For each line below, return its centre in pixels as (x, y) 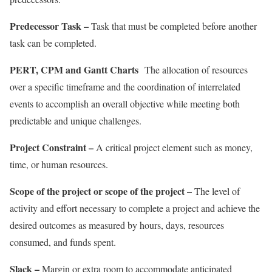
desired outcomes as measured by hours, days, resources (117, 225)
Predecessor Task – (49, 25)
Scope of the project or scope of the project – (101, 191)
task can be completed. (53, 42)
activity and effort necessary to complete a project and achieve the (135, 208)
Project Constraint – (52, 147)
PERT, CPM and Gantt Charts (74, 69)
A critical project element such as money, (173, 147)
